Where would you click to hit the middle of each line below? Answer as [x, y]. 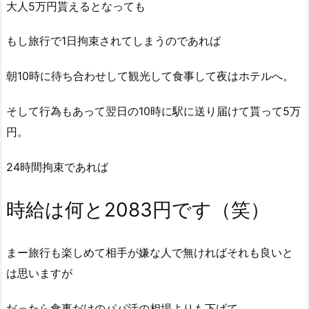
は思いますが [39, 273]
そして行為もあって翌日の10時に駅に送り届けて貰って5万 [153, 111]
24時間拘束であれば [57, 167]
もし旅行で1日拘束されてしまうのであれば [113, 41]
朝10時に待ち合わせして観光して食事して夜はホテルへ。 [150, 76]
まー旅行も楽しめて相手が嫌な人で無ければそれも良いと [150, 253]
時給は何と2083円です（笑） [138, 209]
